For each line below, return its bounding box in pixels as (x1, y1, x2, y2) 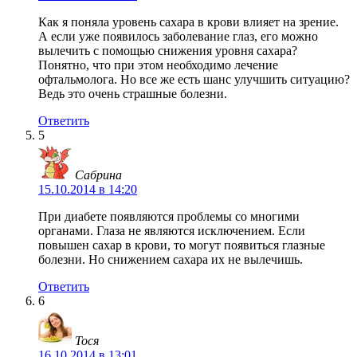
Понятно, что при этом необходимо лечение (38, 57, 278, 72)
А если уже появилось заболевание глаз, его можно (38, 29, 318, 43)
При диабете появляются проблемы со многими (38, 209, 300, 223)
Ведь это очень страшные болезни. (38, 86, 227, 100)
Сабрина (75, 167, 122, 182)
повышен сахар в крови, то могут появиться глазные (38, 237, 325, 252)
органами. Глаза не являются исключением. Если (38, 223, 305, 237)
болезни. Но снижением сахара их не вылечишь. (38, 252, 303, 266)
